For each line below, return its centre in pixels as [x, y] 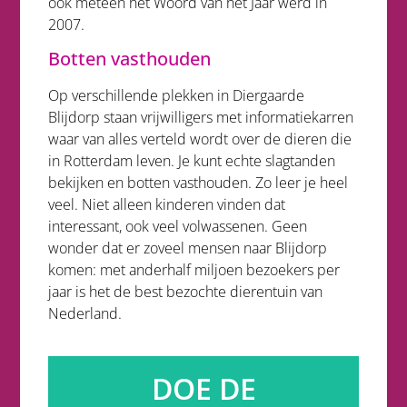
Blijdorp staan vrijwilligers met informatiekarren [200, 118]
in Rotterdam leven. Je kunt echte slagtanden [191, 161]
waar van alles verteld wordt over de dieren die [199, 139]
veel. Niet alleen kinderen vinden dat [166, 205]
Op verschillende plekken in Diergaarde [176, 96]
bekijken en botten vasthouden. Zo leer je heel [198, 183]
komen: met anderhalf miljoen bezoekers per [194, 270]
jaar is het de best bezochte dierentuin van [185, 292]
